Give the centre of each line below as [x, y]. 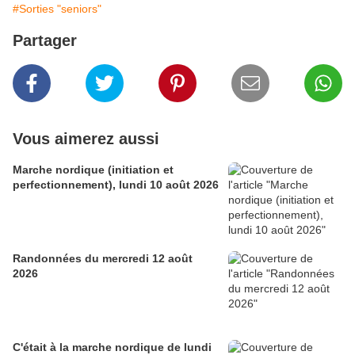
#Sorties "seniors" [57, 9]
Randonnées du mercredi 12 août [103, 259]
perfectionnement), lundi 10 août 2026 [116, 185]
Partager [45, 41]
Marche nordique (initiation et [93, 170]
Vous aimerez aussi [86, 139]
